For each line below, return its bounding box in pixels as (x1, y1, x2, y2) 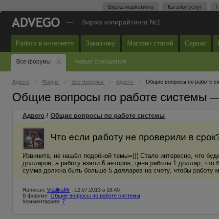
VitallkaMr (47, 187, 70, 193)
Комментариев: (22, 198, 62, 204)
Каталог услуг (168, 4, 202, 10)
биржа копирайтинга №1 (82, 18, 161, 26)
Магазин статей (127, 40, 173, 47)
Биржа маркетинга (108, 4, 153, 10)
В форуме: (22, 193, 50, 198)
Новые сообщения (74, 58, 126, 65)
